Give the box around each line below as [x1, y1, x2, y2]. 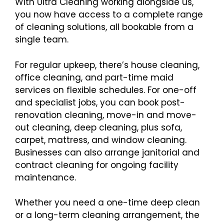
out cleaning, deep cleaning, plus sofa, [15, 121, 182, 133]
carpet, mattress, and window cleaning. [15, 133, 186, 146]
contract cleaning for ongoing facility [15, 158, 178, 171]
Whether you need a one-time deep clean [15, 196, 200, 208]
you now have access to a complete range [15, 8, 203, 20]
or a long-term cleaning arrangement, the [15, 209, 199, 221]
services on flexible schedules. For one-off [15, 83, 196, 96]
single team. [15, 33, 68, 45]
